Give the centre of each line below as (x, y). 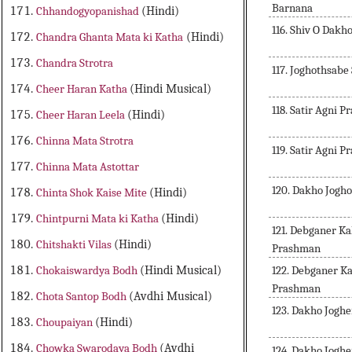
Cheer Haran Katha (83, 89)
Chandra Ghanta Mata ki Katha (110, 37)
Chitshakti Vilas (75, 245)
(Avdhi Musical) (171, 297)
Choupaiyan (66, 323)
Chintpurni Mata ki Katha (99, 219)
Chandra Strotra (75, 63)
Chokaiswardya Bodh (88, 271)
